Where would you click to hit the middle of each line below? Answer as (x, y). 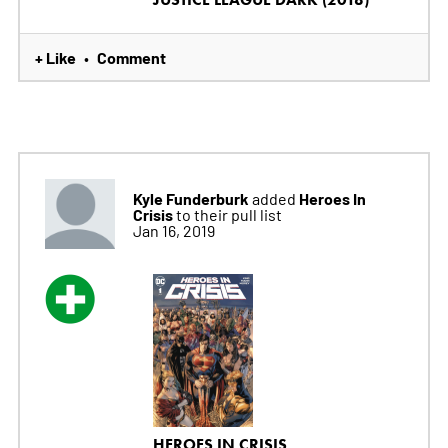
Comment (131, 56)
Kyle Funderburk (190, 197)
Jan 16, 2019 (173, 229)
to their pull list (228, 213)
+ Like (55, 56)
